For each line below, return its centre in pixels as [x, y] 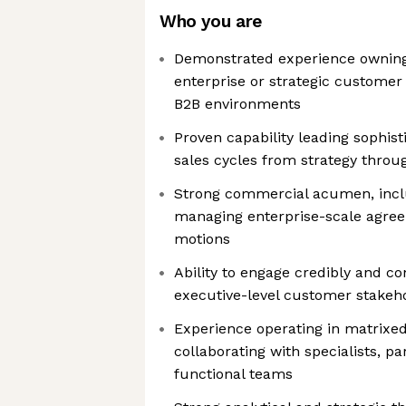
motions [202, 239]
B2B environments [237, 104]
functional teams [233, 374]
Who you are [211, 21]
